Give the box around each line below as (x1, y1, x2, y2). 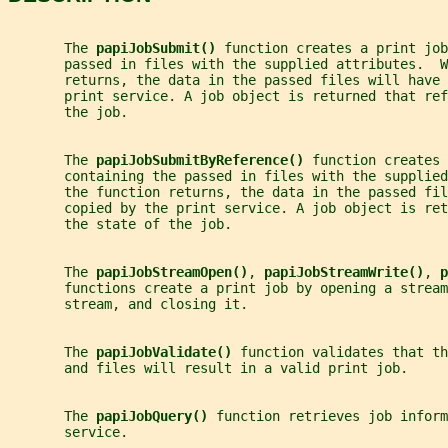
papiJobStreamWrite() (264, 264, 424, 281)
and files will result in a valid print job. (8, 360, 408, 377)
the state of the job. (8, 216, 232, 233)
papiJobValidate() (96, 344, 240, 361)
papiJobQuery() (96, 408, 216, 425)
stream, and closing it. (8, 296, 248, 313)
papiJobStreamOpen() (96, 264, 248, 281)
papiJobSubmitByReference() (96, 152, 312, 169)
